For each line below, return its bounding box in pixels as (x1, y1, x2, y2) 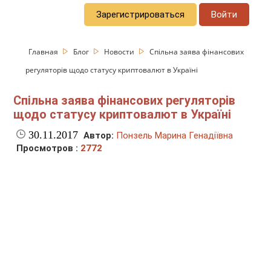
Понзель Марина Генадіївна (116, 130, 233, 142)
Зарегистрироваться (96, 8, 185, 20)
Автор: (83, 130, 114, 142)
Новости (104, 46, 137, 57)
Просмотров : (16, 143, 81, 154)
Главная (28, 46, 60, 57)
